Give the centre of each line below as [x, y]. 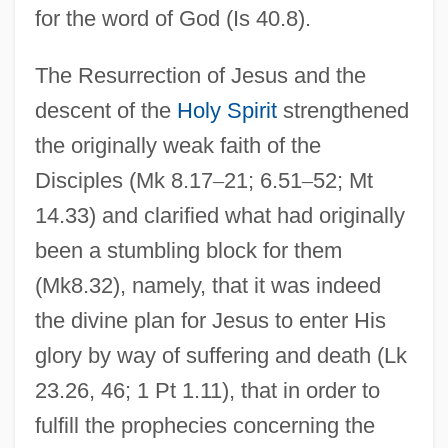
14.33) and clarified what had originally [219, 215]
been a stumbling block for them [188, 250]
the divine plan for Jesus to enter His [210, 320]
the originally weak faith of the [177, 145]
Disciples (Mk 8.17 [123, 180]
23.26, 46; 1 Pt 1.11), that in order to [207, 390]
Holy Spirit [226, 110]
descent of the [105, 110]
